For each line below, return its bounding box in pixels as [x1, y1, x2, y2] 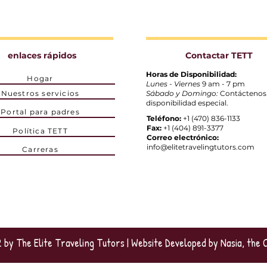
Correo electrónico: [146, 133, 219, 142]
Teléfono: [146, 114, 181, 123]
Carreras [22, 145, 58, 154]
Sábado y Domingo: [145, 89, 218, 98]
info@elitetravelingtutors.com [146, 142, 254, 152]
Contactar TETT [185, 50, 253, 61]
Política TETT [13, 126, 68, 136]
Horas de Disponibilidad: [145, 70, 237, 79]
